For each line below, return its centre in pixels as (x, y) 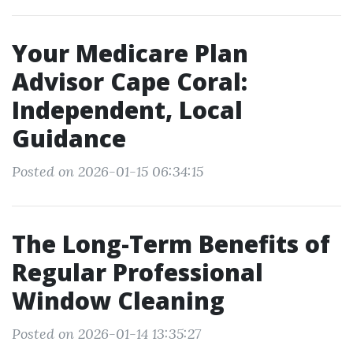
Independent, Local (127, 110)
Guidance (69, 138)
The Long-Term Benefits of (171, 244)
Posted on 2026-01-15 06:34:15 (108, 171)
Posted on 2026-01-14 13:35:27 (106, 334)
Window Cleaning (118, 301)
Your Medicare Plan (130, 53)
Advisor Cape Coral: (130, 82)
